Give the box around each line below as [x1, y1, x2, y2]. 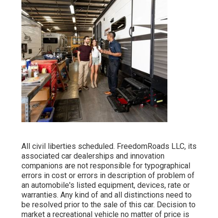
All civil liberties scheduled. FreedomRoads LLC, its [21, 142, 197, 151]
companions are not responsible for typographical [21, 161, 190, 171]
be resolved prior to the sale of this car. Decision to [21, 200, 196, 210]
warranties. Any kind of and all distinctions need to [21, 190, 192, 200]
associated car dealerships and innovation [21, 151, 164, 161]
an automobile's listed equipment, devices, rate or [21, 181, 190, 190]
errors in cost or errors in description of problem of [21, 171, 195, 181]
